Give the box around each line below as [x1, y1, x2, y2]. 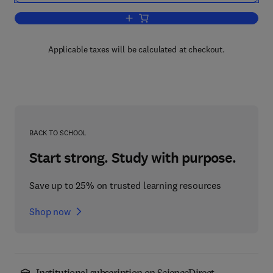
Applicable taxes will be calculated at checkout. [48, 44, 225, 55]
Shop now [29, 205, 71, 218]
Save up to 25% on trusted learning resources [29, 179, 221, 191]
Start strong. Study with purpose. [29, 148, 236, 168]
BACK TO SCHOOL [29, 128, 87, 137]
